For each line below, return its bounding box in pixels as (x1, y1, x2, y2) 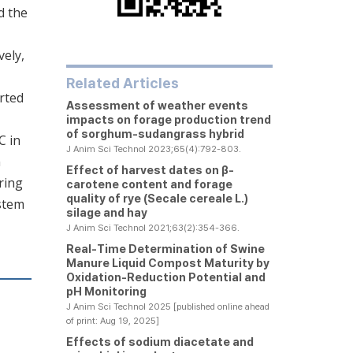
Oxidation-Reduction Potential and (65, 270, 266, 284)
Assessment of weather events (65, 98, 248, 112)
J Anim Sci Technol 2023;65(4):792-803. (65, 143, 241, 154)
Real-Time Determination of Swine (65, 242, 265, 255)
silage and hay (65, 206, 147, 219)
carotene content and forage (65, 177, 232, 191)
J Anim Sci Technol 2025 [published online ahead (65, 301, 269, 312)
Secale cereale (147, 191, 232, 205)
